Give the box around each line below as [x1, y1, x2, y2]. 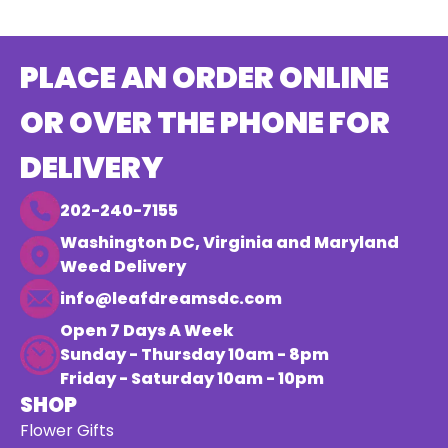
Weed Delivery [60, 255, 186, 278]
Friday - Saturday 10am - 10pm [60, 367, 324, 390]
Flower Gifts [20, 419, 114, 442]
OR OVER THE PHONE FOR [20, 102, 390, 144]
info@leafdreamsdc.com [60, 287, 282, 310]
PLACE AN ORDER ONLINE [20, 57, 389, 99]
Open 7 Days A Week [60, 319, 234, 342]
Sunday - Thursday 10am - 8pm [60, 343, 329, 366]
